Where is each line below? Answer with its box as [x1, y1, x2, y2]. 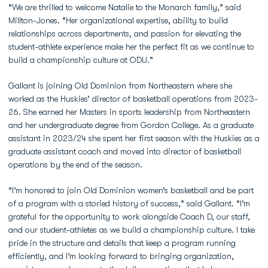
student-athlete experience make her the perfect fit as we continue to [8, 42, 254, 51]
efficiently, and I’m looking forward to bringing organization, [8, 251, 234, 261]
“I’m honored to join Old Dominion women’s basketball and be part [8, 185, 254, 195]
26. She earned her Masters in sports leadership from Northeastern [8, 107, 250, 117]
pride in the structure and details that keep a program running [8, 238, 236, 248]
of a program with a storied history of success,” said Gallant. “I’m [8, 199, 250, 208]
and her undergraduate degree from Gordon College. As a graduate [8, 120, 254, 130]
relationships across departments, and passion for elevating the [8, 29, 241, 38]
